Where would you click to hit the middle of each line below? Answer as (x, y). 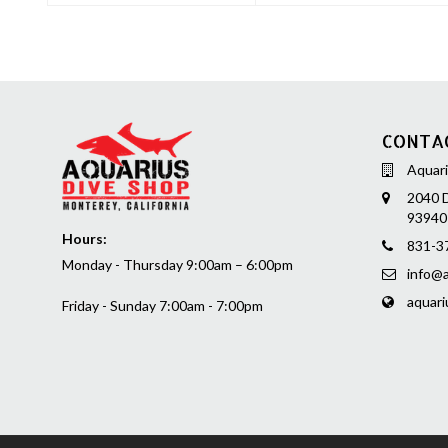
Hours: (84, 238)
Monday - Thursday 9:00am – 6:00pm (177, 264)
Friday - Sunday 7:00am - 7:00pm (162, 305)
